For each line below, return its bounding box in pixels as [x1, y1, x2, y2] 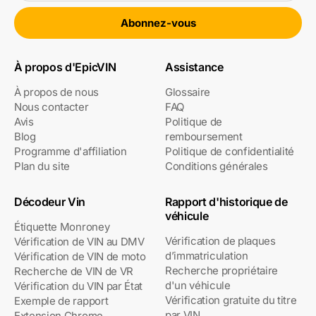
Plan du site [14, 159, 71, 174]
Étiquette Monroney [14, 220, 110, 234]
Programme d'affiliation [14, 145, 127, 159]
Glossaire [165, 85, 211, 99]
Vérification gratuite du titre [165, 293, 297, 308]
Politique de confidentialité [165, 145, 295, 159]
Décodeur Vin [14, 195, 86, 209]
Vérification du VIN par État [14, 279, 143, 293]
